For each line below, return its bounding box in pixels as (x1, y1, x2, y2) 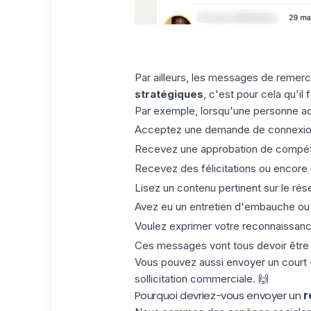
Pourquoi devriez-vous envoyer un (134, 287, 304, 303)
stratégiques (134, 87, 203, 101)
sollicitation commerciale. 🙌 (134, 271, 269, 285)
